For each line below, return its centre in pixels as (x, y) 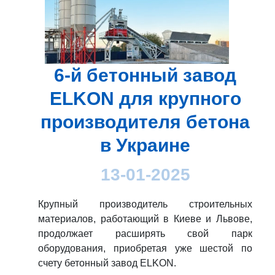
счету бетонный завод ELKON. (107, 263)
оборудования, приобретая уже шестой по (145, 248)
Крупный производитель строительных (145, 204)
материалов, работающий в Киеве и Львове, (145, 219)
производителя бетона (145, 122)
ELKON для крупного (145, 98)
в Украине (145, 145)
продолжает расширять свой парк (145, 233)
